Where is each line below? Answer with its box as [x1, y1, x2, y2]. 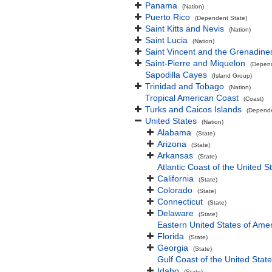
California [157, 174, 194, 183]
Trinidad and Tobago [145, 81, 224, 91]
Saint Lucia [145, 35, 188, 45]
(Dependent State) [195, 15, 247, 21]
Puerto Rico [145, 12, 190, 22]
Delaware [157, 208, 194, 218]
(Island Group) [212, 72, 252, 79]
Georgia [157, 243, 188, 253]
